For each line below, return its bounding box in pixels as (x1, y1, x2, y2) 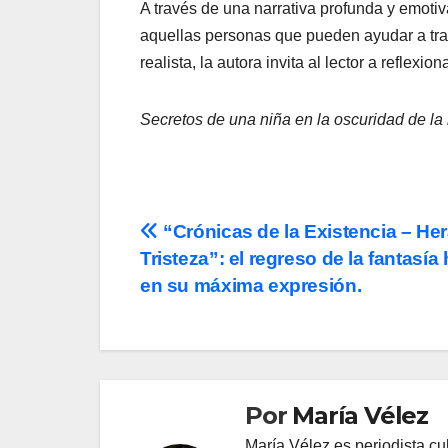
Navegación (139, 219, 320, 259)
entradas (139, 301, 272, 341)
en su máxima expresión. (140, 275, 362, 297)
